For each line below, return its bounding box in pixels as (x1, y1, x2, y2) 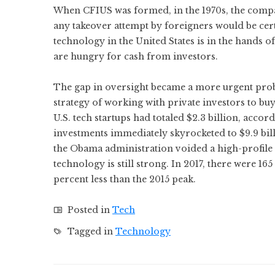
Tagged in (65, 226, 115, 237)
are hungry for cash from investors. (53, 51, 220, 62)
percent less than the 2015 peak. (53, 174, 196, 185)
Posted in (65, 204, 112, 215)
